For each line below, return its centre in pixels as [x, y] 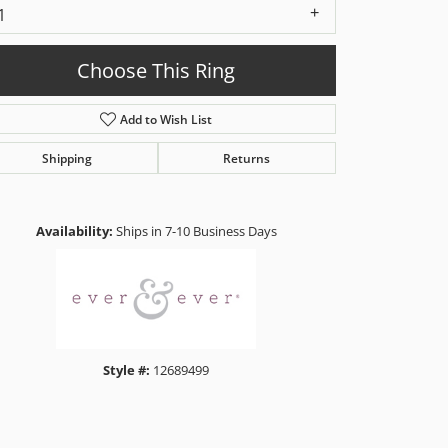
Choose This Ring [156, 70]
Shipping [66, 157]
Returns [247, 157]
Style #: [126, 369]
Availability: [74, 230]
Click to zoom [256, 192]
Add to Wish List [166, 118]
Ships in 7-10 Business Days [196, 230]
